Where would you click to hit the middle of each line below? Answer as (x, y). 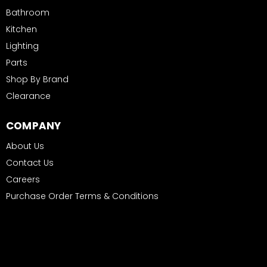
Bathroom (28, 13)
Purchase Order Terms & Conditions (82, 196)
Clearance (28, 96)
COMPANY (34, 126)
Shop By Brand (37, 79)
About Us (25, 146)
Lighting (22, 46)
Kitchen (21, 29)
